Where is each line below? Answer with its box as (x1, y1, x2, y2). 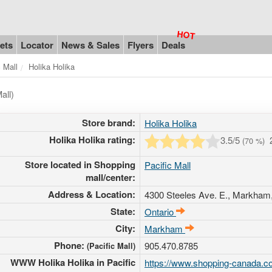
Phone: (54, 238, 87, 252)
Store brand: (82, 115, 135, 129)
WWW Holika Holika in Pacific (10, 255, 135, 269)
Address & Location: (48, 187, 135, 201)
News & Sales (61, 38, 120, 52)
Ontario (144, 205, 174, 218)
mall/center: (86, 170, 135, 184)
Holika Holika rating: (49, 132, 135, 146)
